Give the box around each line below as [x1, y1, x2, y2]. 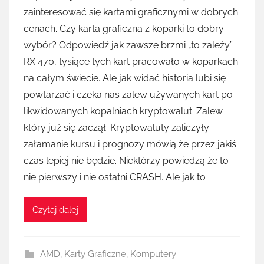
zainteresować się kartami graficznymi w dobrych [24, 6, 238, 18]
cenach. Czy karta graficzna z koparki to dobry [24, 23, 224, 35]
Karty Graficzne [64, 249, 126, 260]
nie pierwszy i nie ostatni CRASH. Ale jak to [24, 171, 206, 183]
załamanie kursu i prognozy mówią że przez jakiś [24, 138, 236, 150]
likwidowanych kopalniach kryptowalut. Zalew [24, 105, 223, 117]
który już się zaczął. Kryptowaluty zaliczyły [24, 122, 209, 134]
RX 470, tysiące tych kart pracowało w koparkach [24, 56, 238, 68]
